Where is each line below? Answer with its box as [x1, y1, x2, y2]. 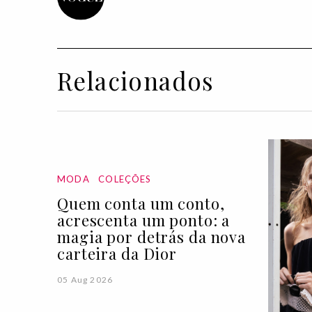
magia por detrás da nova [57, 226, 247, 248]
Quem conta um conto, [57, 193, 225, 214]
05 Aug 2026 [57, 274, 114, 286]
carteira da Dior [57, 243, 178, 265]
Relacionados [57, 64, 214, 97]
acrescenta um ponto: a [57, 210, 231, 231]
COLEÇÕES [98, 173, 152, 185]
